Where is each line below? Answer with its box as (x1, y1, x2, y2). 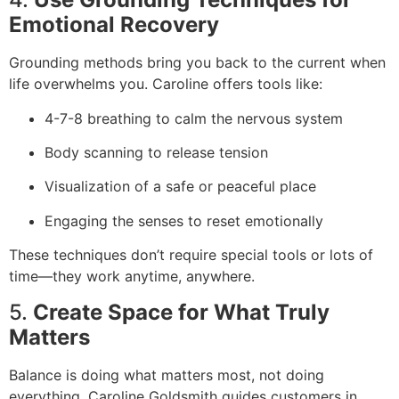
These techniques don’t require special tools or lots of (9, 246, 373, 265)
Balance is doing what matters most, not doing (9, 365, 324, 384)
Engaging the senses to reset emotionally (45, 211, 323, 230)
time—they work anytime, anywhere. (9, 267, 255, 286)
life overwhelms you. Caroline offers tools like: (9, 75, 322, 94)
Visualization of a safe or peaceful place (45, 177, 316, 196)
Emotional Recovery (9, 12, 219, 38)
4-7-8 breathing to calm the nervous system (45, 109, 343, 127)
